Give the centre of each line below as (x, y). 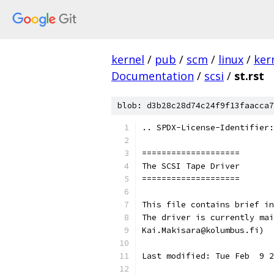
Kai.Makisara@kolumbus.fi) (203, 230)
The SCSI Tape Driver (191, 166)
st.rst (249, 76)
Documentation (153, 76)
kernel (128, 59)
